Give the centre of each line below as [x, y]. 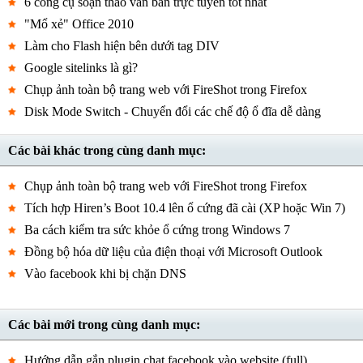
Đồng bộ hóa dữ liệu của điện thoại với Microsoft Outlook [173, 252]
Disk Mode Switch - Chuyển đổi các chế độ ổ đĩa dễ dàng [173, 111]
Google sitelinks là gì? [81, 68]
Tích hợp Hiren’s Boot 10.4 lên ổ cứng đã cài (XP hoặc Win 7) [185, 208]
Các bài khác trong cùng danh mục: [107, 150]
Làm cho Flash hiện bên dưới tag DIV [122, 46]
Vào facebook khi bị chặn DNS [105, 273]
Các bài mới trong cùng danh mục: [104, 325]
